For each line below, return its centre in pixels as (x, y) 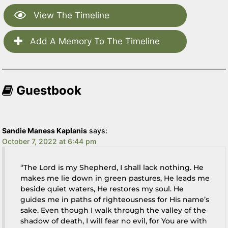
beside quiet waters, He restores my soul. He (102, 189)
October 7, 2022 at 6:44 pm (49, 141)
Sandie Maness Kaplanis (45, 130)
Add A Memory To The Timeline (94, 41)
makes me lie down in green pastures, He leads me (115, 178)
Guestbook (48, 90)
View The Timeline (70, 15)
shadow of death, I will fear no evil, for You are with (114, 221)
